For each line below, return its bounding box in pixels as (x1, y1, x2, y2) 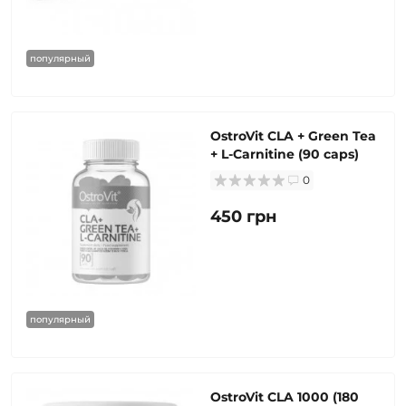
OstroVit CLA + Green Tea (210, 128, 376, 144)
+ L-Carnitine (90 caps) (210, 146, 359, 162)
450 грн (210, 207, 276, 227)
